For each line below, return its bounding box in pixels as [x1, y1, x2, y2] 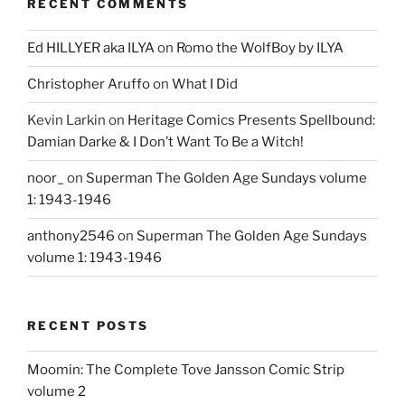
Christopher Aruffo [27, 76, 150, 93]
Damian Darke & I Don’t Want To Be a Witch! [27, 134, 304, 151]
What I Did [172, 76, 238, 93]
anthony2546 [27, 228, 115, 245]
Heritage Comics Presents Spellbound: [127, 112, 375, 129]
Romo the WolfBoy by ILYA [176, 40, 344, 57]
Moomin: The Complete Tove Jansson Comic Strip [27, 361, 344, 378]
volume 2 [27, 382, 86, 400]
